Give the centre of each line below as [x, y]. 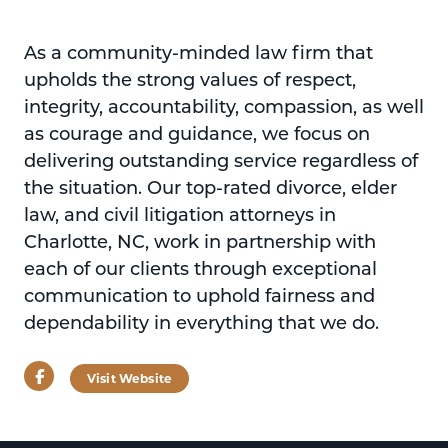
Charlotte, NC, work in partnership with [200, 240]
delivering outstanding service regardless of [221, 159]
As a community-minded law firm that [198, 51]
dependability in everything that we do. [201, 321]
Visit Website [130, 378]
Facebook [79, 375]
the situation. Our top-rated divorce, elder [210, 186]
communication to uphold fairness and [199, 294]
